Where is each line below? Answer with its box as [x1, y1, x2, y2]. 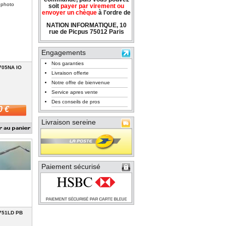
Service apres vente [51, 89, 98, 95]
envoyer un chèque [42, 9, 97, 16]
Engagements [41, 48, 86, 57]
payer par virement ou [61, 3, 124, 10]
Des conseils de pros [51, 99, 100, 105]
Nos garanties [51, 61, 84, 67]
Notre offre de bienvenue [51, 80, 110, 86]
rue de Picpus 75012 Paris [48, 28, 124, 35]
